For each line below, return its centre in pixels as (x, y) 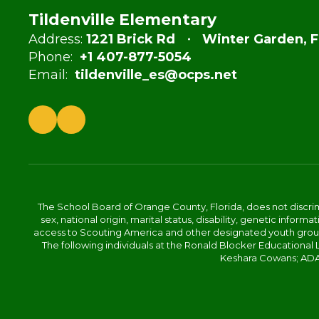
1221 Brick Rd (131, 39)
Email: (48, 75)
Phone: (51, 57)
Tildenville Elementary (122, 20)
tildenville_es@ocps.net (156, 75)
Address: (56, 39)
